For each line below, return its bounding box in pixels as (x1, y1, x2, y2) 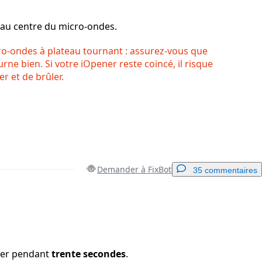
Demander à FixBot (97, 164, 171, 175)
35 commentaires (193, 166, 257, 175)
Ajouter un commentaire (157, 206, 240, 215)
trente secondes (51, 247, 126, 261)
